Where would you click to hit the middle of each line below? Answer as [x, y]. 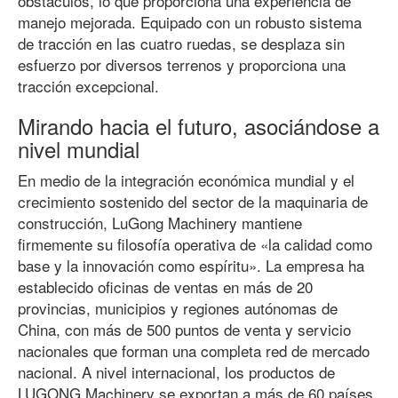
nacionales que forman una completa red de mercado [194, 350]
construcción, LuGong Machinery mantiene [160, 223]
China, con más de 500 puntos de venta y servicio [184, 329]
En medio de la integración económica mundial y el [186, 180]
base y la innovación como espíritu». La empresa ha [191, 265]
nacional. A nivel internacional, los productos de [176, 372]
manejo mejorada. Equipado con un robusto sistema [190, 22]
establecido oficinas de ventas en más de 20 [165, 287]
